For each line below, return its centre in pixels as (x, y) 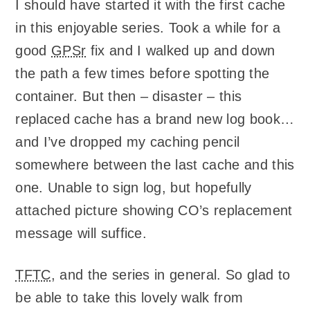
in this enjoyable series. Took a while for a (148, 27)
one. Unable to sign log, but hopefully (134, 187)
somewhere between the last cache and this (155, 164)
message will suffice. (81, 233)
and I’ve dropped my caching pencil (128, 142)
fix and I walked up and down (181, 50)
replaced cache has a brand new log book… (155, 119)
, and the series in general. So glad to (171, 275)
